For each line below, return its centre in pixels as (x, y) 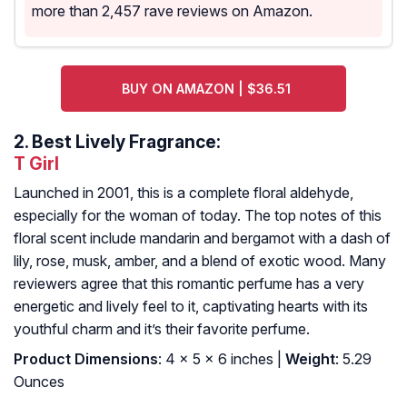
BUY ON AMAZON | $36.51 (206, 89)
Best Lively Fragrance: (126, 142)
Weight (308, 359)
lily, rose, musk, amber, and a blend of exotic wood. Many (200, 261)
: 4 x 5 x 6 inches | (220, 359)
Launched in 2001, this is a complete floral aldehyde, (184, 193)
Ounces (39, 382)
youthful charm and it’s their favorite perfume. (162, 329)
